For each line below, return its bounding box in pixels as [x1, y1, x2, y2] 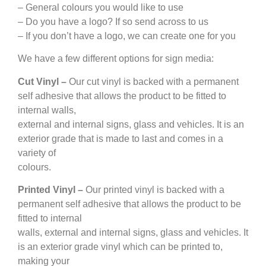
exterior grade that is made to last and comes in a [18, 133, 223, 144]
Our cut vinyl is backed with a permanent [66, 76, 239, 87]
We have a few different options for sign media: [18, 53, 214, 64]
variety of [18, 147, 56, 158]
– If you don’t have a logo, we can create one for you [18, 30, 236, 41]
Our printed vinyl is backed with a [83, 184, 224, 195]
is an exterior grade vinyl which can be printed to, [18, 241, 223, 252]
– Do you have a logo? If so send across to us [18, 16, 208, 27]
